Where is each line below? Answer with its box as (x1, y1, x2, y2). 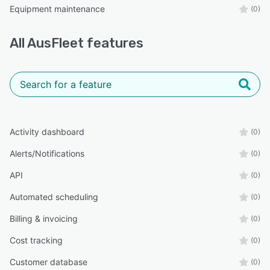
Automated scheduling (10, 191, 98, 202)
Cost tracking (10, 234, 63, 245)
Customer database (10, 256, 87, 267)
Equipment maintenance (10, 3, 105, 14)
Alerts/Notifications (10, 148, 84, 159)
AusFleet (27, 34, 84, 51)
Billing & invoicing (10, 213, 78, 224)
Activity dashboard (10, 126, 84, 137)
